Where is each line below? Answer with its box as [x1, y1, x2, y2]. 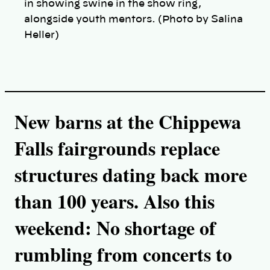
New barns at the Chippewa [14, 107, 241, 136]
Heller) [24, 30, 59, 40]
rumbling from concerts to [14, 239, 232, 268]
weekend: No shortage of [14, 213, 216, 242]
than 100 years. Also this [14, 186, 215, 215]
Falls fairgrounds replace [14, 133, 220, 162]
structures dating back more [14, 160, 247, 189]
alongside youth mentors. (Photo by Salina [24, 14, 243, 24]
